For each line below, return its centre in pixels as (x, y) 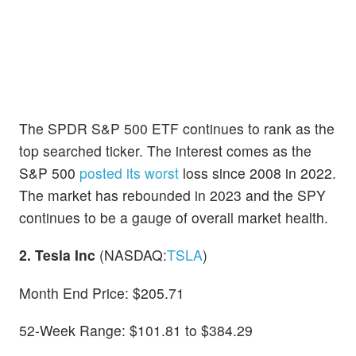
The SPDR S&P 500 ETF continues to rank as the (177, 129)
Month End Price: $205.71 (102, 292)
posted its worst (129, 173)
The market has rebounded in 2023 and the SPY (172, 195)
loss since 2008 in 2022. (257, 173)
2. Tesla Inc (57, 255)
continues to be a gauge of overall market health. (174, 218)
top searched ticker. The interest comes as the (165, 151)
